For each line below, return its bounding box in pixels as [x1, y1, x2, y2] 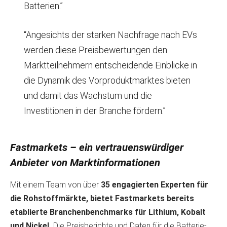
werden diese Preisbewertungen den [23, 45, 167, 56]
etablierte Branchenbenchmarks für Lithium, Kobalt [10, 207, 206, 217]
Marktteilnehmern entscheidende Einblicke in [23, 60, 197, 71]
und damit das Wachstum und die [23, 90, 152, 101]
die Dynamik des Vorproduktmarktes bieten [23, 75, 191, 86]
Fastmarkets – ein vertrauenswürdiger [10, 141, 183, 154]
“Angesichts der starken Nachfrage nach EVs [23, 29, 197, 41]
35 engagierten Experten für [99, 180, 208, 190]
